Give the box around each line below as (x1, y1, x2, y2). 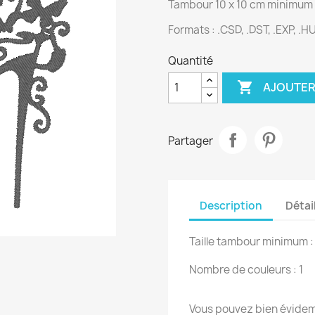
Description (200, 198, 262, 214)
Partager (168, 134, 213, 149)
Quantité (168, 53, 213, 68)
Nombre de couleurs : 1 (189, 262, 303, 277)
